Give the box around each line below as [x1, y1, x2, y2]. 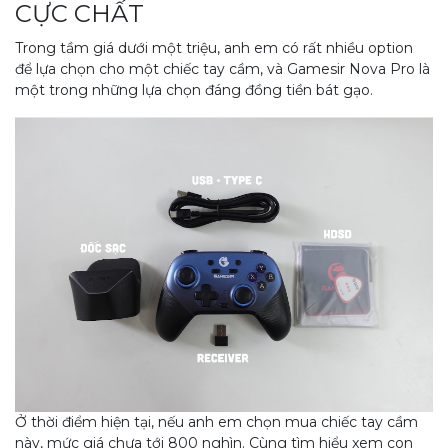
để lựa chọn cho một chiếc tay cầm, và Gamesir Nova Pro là [15, 60, 430, 78]
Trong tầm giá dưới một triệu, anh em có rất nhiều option [15, 39, 413, 57]
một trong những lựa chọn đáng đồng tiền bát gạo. [15, 81, 373, 99]
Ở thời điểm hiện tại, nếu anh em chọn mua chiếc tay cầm [15, 413, 418, 432]
